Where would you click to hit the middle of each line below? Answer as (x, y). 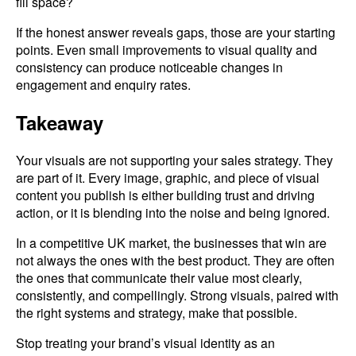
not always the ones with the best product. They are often (175, 260)
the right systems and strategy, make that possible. (157, 312)
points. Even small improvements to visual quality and (166, 49)
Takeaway (60, 122)
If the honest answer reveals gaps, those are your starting (176, 32)
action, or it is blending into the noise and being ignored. (173, 212)
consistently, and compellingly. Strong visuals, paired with (177, 295)
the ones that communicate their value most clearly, (159, 277)
